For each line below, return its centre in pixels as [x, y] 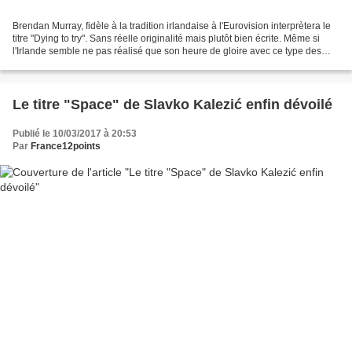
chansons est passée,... [62, 64]
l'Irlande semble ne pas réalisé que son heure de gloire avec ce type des [167, 51]
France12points [66, 147]
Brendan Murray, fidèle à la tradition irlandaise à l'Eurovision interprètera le [172, 26]
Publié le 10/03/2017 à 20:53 [75, 134]
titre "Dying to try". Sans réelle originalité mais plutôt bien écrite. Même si [166, 39]
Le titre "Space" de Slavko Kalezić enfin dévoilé [172, 105]
